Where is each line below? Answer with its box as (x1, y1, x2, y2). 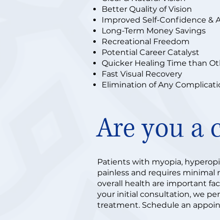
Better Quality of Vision (102, 4, 192, 14)
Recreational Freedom (102, 37, 190, 46)
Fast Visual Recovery (102, 69, 182, 79)
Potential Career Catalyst (102, 48, 199, 57)
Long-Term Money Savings (102, 26, 206, 35)
